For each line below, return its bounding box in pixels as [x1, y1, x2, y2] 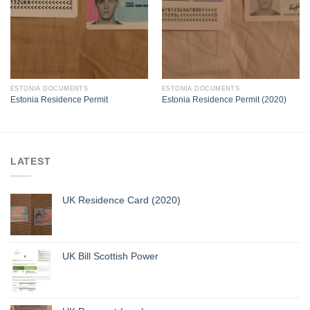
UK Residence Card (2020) [62, 194, 181, 206]
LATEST [10, 156, 51, 167]
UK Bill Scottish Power [62, 250, 158, 262]
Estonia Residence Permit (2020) [161, 94, 286, 104]
